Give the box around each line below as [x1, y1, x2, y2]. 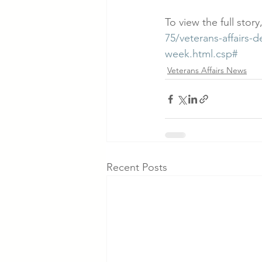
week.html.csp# [165, 47, 237, 60]
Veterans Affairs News [167, 65, 247, 75]
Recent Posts [106, 161, 167, 174]
